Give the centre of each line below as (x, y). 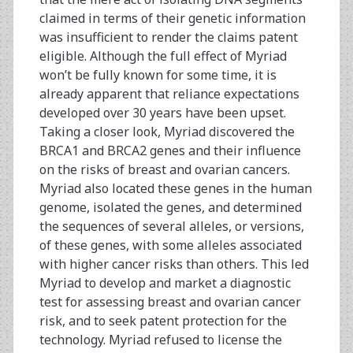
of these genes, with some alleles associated (170, 245)
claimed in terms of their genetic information (172, 19)
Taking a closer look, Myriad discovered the (167, 132)
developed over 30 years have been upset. (162, 113)
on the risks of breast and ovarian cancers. (164, 170)
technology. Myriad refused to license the (160, 340)
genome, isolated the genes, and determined (170, 208)
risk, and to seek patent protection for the (163, 321)
